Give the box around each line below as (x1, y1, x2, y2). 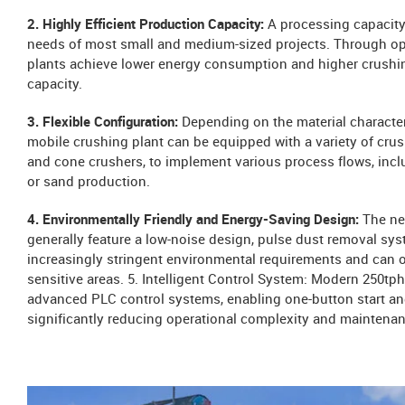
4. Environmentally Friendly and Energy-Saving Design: (27, 212, 363, 228)
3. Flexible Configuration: (27, 115, 182, 130)
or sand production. (27, 174, 150, 190)
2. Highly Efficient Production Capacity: (27, 17, 268, 33)
